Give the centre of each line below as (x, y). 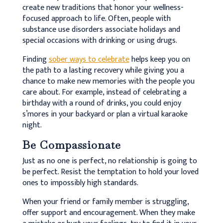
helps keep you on (160, 59)
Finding (35, 59)
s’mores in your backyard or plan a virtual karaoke (105, 114)
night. (32, 125)
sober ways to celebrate (89, 59)
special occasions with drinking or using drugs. (100, 40)
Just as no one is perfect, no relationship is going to (110, 161)
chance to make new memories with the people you (108, 81)
